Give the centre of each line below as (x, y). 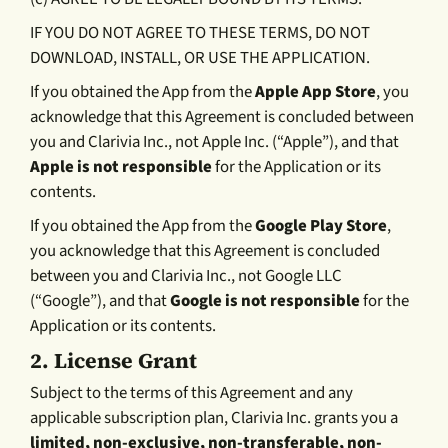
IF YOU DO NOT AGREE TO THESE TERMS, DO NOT (200, 32)
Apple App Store (316, 91)
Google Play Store (321, 225)
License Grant (126, 360)
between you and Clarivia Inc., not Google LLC (186, 275)
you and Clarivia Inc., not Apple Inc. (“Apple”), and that (215, 141)
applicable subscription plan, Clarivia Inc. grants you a (214, 418)
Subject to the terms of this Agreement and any (192, 393)
